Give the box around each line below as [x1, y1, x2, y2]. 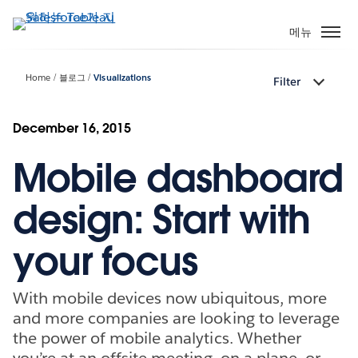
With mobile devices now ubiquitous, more [13, 287, 327, 308]
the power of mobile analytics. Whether [13, 327, 301, 348]
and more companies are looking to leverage [13, 307, 340, 328]
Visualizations [93, 72, 151, 85]
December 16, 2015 [13, 119, 132, 137]
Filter [273, 74, 300, 89]
